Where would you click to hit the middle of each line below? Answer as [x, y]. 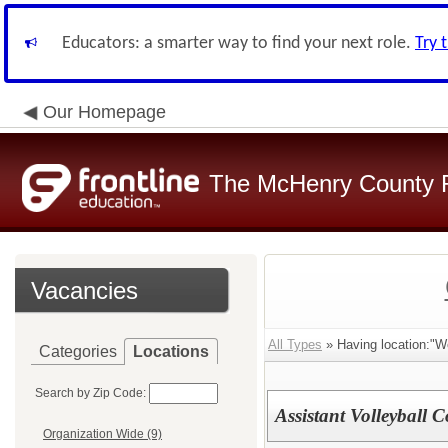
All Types [295, 344]
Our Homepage [104, 112]
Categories [78, 351]
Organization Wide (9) [102, 434]
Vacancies [84, 290]
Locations [171, 351]
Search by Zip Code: [90, 393]
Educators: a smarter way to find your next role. [238, 43]
